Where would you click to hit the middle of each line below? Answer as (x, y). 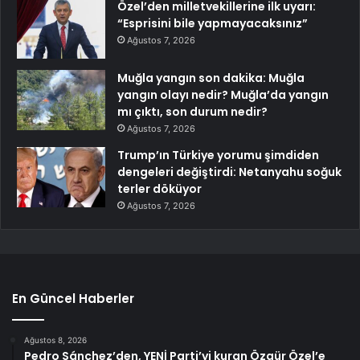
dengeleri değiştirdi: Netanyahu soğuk (229, 172)
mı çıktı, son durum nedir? (192, 112)
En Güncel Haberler (73, 299)
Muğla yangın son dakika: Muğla (211, 78)
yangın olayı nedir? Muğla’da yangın (223, 95)
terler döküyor (160, 189)
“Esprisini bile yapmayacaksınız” (213, 24)
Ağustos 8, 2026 (55, 340)
